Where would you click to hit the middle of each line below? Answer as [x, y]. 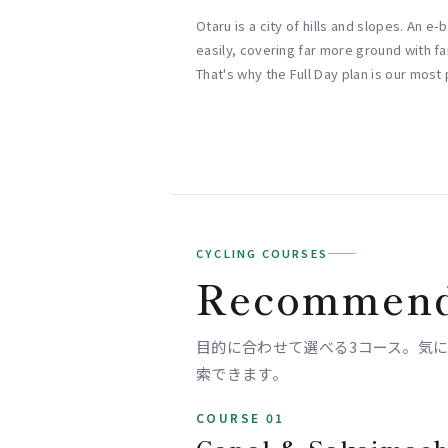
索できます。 [241, 374]
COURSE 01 [240, 418]
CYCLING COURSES [262, 253]
